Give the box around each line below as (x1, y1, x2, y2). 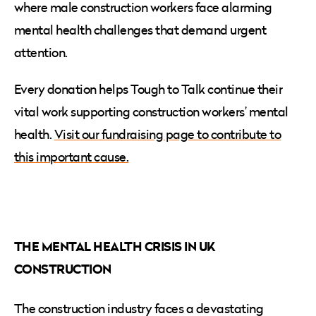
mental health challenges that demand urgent (14, 20, 267, 39)
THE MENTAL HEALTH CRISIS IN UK (14, 236, 216, 255)
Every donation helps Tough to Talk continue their (14, 80, 283, 98)
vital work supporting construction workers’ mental (14, 102, 288, 121)
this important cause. (14, 147, 129, 166)
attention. (14, 43, 71, 61)
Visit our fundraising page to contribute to (54, 125, 281, 143)
